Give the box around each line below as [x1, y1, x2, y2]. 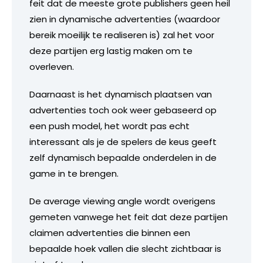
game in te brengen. [29, 167, 119, 180]
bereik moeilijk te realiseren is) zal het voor [29, 28, 214, 41]
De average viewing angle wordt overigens [29, 194, 215, 207]
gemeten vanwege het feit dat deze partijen [29, 210, 228, 223]
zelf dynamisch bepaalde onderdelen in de [29, 151, 217, 164]
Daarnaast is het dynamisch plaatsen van [29, 87, 212, 100]
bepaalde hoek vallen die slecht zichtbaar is [29, 242, 221, 255]
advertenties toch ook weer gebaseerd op [29, 103, 217, 116]
